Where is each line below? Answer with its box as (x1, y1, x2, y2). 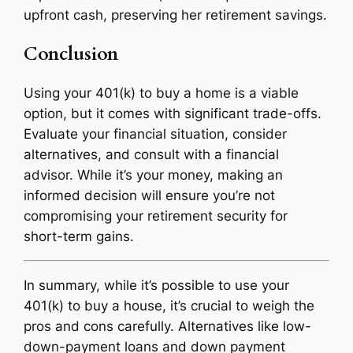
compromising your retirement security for (24, 208, 288, 225)
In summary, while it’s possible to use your (24, 277, 290, 293)
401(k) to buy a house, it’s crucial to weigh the (24, 297, 315, 314)
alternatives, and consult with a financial (24, 147, 280, 163)
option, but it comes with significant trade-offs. (24, 106, 322, 122)
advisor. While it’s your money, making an (24, 167, 284, 184)
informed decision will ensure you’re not (24, 188, 276, 204)
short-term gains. (24, 229, 135, 245)
